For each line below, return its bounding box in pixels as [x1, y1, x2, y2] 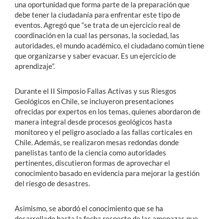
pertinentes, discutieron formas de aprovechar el [15, 158, 170, 167]
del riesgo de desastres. [15, 178, 90, 188]
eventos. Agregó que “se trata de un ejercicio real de [15, 20, 180, 29]
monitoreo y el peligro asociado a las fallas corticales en [15, 127, 192, 136]
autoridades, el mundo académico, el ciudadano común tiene [15, 41, 204, 50]
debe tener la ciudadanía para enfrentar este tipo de [15, 10, 180, 19]
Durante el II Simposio [15, 86, 87, 95]
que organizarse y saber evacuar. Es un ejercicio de [15, 51, 176, 60]
